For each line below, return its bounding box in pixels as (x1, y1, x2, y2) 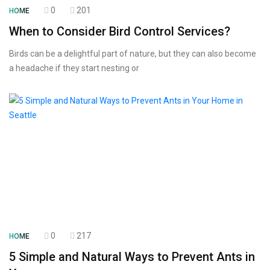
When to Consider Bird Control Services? (9, 24, 230, 39)
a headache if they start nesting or (9, 63, 139, 73)
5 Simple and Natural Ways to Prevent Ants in (9, 250, 255, 264)
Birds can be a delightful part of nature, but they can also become (9, 49, 256, 58)
